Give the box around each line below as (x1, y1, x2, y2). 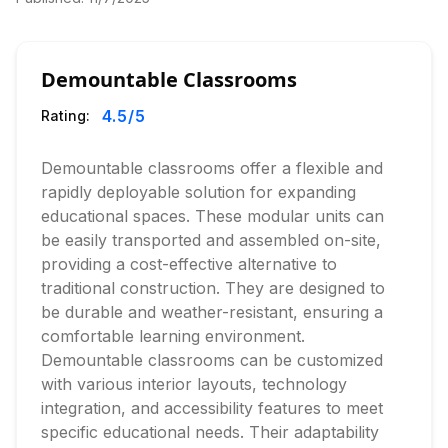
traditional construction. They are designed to (41, 278, 385, 298)
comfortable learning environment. (41, 326, 305, 346)
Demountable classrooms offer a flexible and (41, 158, 383, 178)
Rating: (41, 107, 90, 124)
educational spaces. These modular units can (41, 206, 384, 226)
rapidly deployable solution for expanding (41, 182, 356, 202)
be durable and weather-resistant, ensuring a (41, 302, 383, 322)
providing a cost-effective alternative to (41, 254, 337, 274)
